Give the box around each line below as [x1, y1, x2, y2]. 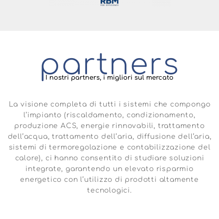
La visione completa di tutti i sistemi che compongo [8, 100, 211, 108]
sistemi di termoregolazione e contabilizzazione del [8, 143, 211, 151]
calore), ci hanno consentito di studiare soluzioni [15, 154, 204, 162]
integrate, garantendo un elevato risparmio [25, 165, 194, 173]
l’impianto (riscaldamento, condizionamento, [23, 111, 196, 119]
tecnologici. [87, 186, 132, 194]
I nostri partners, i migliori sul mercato [45, 74, 174, 81]
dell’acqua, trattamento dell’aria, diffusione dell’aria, [7, 132, 212, 140]
